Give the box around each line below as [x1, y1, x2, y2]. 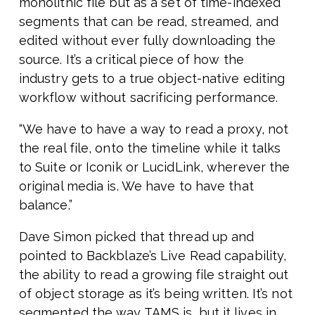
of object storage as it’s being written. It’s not [18, 286, 292, 302]
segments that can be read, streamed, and [18, 14, 278, 30]
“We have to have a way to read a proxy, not [18, 122, 289, 137]
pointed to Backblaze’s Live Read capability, [18, 248, 287, 264]
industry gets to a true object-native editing [18, 71, 285, 86]
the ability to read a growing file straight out [18, 267, 289, 283]
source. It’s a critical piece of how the [18, 52, 244, 67]
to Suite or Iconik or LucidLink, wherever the [18, 160, 290, 175]
